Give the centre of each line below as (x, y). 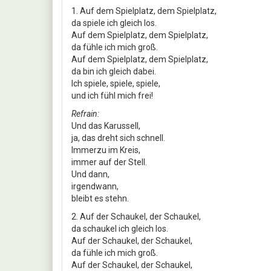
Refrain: (85, 113)
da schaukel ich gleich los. (120, 228)
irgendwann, (95, 186)
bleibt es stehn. (100, 198)
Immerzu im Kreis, (106, 150)
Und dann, (90, 174)
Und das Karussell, (106, 126)
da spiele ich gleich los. (114, 23)
